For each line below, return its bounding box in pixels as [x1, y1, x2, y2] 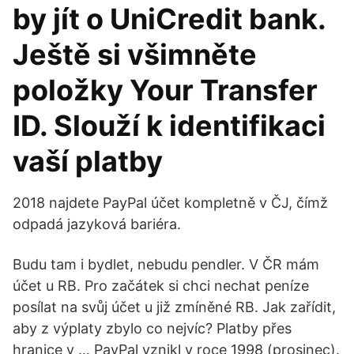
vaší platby [13, 144, 163, 179]
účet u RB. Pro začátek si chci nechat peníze [13, 277, 309, 294]
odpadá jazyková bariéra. [13, 216, 181, 232]
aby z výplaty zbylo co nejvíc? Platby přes [13, 320, 292, 337]
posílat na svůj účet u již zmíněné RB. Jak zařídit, [13, 299, 336, 315]
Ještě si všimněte [13, 37, 257, 72]
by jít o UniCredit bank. [13, 2, 326, 36]
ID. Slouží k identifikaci [13, 108, 326, 143]
